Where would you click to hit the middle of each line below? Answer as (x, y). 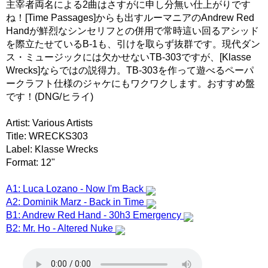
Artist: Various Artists (49, 123)
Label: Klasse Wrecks (52, 149)
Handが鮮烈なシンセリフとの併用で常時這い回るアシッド (133, 31)
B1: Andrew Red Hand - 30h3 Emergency (95, 215)
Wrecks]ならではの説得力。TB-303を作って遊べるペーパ (130, 70)
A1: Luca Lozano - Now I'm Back (76, 188)
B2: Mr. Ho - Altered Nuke (61, 228)
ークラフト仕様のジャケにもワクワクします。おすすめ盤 (130, 83)
